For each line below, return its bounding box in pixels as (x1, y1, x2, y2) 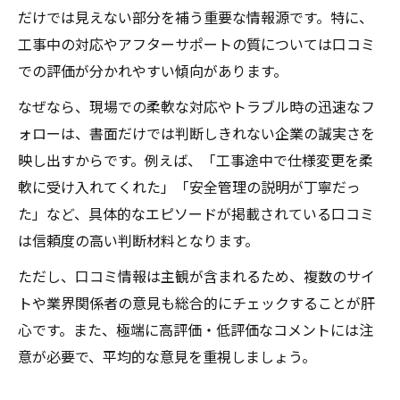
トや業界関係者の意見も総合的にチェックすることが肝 (18, 291, 375, 313)
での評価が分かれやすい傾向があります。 (18, 59, 287, 81)
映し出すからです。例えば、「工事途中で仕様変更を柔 (18, 148, 373, 171)
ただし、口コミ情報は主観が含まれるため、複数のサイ (18, 264, 375, 287)
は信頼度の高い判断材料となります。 (18, 229, 259, 251)
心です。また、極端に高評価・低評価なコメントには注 (18, 318, 373, 340)
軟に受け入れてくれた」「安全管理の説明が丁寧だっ (18, 175, 361, 197)
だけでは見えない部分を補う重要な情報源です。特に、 (18, 5, 373, 28)
